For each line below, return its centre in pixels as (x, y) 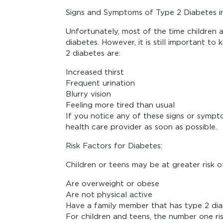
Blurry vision (88, 94)
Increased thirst (95, 72)
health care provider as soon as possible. (141, 127)
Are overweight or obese (112, 184)
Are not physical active (109, 195)
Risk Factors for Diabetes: (114, 146)
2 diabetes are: (93, 53)
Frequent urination (100, 83)
